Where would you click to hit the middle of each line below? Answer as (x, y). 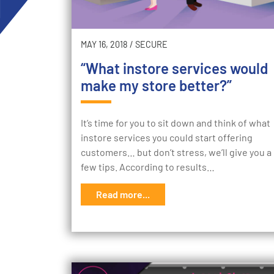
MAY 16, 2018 (104, 45)
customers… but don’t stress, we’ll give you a (176, 152)
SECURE (151, 45)
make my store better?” (156, 86)
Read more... (123, 194)
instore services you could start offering (167, 138)
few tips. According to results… (148, 167)
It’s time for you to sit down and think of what (176, 123)
